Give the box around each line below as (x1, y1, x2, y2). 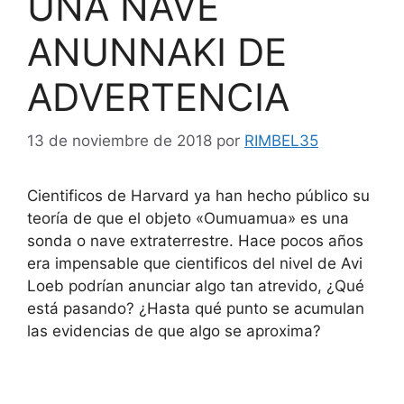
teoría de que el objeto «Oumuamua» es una (27, 209, 349, 228)
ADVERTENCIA (27, 73, 289, 120)
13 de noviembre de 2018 (27, 132, 212, 151)
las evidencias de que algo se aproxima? (27, 322, 321, 341)
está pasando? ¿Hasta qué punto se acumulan (27, 299, 364, 318)
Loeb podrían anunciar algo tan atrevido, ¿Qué (27, 277, 364, 296)
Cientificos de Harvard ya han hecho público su (27, 187, 370, 206)
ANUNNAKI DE (27, 28, 287, 75)
